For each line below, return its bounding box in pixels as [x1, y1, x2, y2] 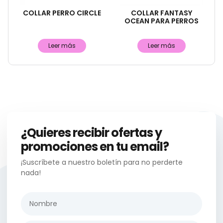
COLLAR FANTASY [130, 7, 192, 18]
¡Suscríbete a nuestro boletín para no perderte [21, 157, 183, 167]
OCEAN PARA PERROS [124, 15, 199, 26]
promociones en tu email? [21, 138, 169, 155]
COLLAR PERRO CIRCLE [22, 7, 101, 18]
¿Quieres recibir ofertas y [21, 124, 162, 141]
